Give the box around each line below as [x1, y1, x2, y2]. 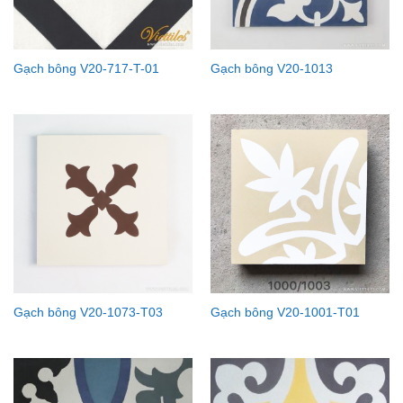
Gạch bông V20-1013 [210, 61, 333, 76]
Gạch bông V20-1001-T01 [210, 306, 360, 319]
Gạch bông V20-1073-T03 [13, 306, 163, 319]
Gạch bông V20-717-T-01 [13, 61, 159, 76]
